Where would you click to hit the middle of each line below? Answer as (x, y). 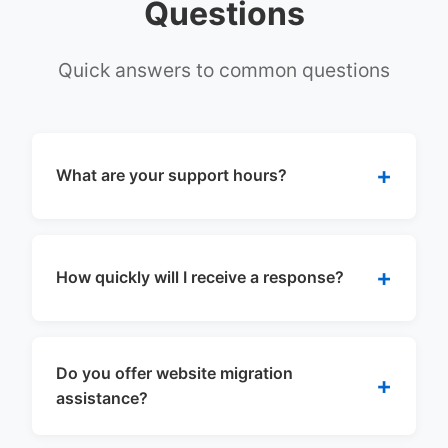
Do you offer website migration (174, 372)
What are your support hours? (171, 175)
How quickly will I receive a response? (200, 277)
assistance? (102, 397)
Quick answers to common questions (224, 69)
